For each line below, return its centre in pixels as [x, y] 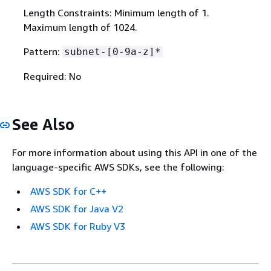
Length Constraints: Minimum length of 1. [116, 12]
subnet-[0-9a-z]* [112, 51]
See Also [43, 124]
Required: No [52, 76]
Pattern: [43, 51]
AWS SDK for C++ [68, 191]
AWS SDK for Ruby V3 [78, 227]
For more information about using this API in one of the [135, 153]
